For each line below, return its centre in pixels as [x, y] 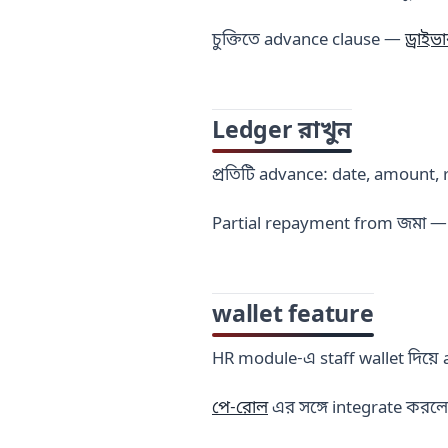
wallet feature [293, 316]
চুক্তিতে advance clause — [308, 40]
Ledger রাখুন [282, 132]
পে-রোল [240, 408]
